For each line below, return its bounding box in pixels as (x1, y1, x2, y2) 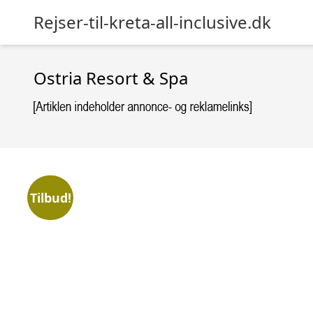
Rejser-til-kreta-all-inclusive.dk (34, 10, 271, 34)
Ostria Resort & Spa (34, 66, 188, 89)
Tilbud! (29, 189, 71, 206)
